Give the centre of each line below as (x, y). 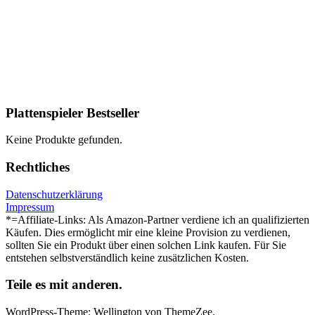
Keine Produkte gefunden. (64, 140)
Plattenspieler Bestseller (72, 112)
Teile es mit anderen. (64, 285)
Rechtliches (38, 167)
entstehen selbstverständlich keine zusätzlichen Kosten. (127, 257)
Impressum (30, 207)
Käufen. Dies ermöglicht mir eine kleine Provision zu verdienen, (148, 232)
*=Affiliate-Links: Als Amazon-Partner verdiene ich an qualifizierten (157, 219)
